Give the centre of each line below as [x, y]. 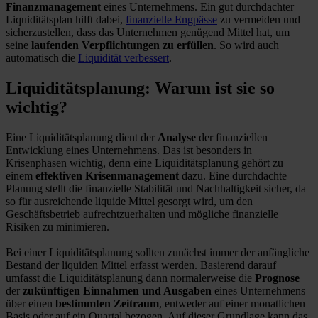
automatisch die [42, 58]
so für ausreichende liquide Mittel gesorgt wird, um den [129, 201]
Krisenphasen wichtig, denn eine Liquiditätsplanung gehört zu [144, 163]
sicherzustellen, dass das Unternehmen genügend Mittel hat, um [148, 33]
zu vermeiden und [259, 20]
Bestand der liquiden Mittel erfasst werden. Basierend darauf [141, 265]
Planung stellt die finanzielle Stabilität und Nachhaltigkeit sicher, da [156, 188]
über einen [31, 303]
